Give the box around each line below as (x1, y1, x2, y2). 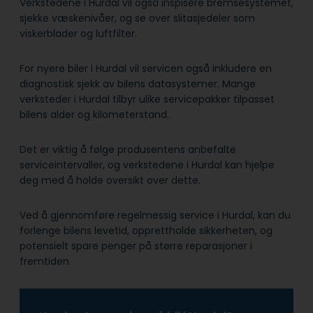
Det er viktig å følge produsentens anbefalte (20, 142, 236, 156)
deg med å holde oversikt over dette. (20, 173, 201, 187)
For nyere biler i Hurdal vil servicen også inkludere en (20, 61, 272, 75)
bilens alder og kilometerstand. (20, 107, 169, 122)
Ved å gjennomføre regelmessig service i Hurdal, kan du (20, 208, 291, 222)
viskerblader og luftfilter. (20, 26, 137, 41)
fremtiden (20, 254, 72, 268)
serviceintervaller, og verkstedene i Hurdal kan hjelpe (20, 157, 275, 172)
